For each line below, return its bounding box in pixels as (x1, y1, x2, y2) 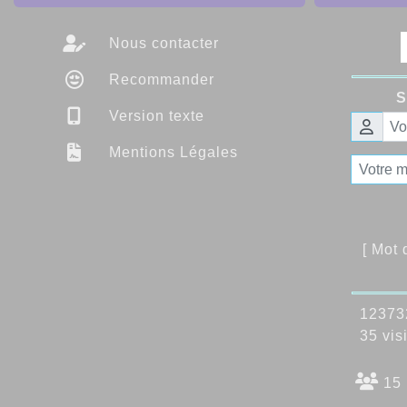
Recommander (104, 71, 214, 87)
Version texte (104, 107, 204, 124)
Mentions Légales (104, 144, 238, 160)
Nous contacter (104, 35, 219, 51)
